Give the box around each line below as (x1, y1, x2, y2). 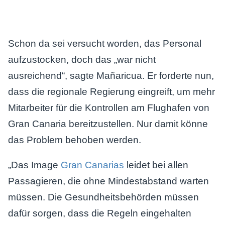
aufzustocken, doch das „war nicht (8, 54, 156, 65)
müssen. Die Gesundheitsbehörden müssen (8, 192, 199, 202)
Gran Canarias (61, 160, 124, 170)
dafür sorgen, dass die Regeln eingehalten (8, 208, 191, 218)
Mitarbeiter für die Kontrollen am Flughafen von (8, 102, 209, 113)
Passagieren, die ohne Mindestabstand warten (8, 176, 209, 186)
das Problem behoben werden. (8, 135, 141, 145)
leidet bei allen (124, 160, 188, 170)
